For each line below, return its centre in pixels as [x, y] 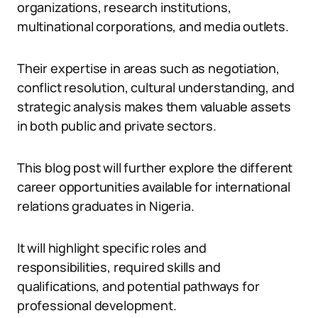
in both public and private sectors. [117, 126]
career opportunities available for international [154, 187]
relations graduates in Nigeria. [106, 206]
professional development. [97, 305]
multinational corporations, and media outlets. [153, 26]
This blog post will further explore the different [155, 168]
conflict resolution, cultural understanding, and [156, 87]
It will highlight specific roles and [112, 248]
